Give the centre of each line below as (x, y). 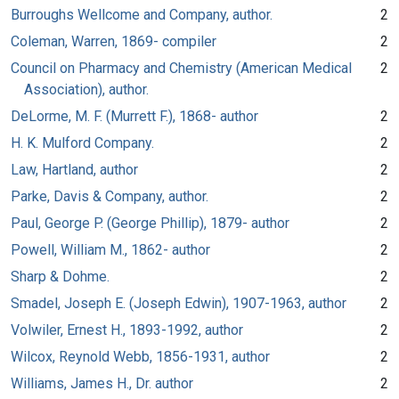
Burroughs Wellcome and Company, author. (142, 14)
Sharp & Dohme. (60, 276)
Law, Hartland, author (74, 169)
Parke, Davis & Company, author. (110, 196)
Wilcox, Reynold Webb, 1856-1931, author (140, 356)
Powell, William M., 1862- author (110, 249)
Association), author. (86, 89)
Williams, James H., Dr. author (102, 383)
